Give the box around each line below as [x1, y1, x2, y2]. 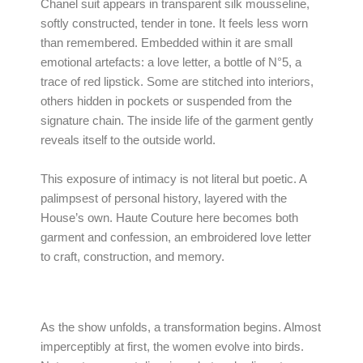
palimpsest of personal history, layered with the [41, 191, 287, 205]
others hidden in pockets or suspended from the [41, 95, 292, 109]
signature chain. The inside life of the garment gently [41, 114, 314, 128]
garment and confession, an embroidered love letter [41, 230, 311, 244]
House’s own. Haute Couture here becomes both [41, 211, 298, 224]
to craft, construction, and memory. [41, 250, 224, 263]
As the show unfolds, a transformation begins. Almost [41, 321, 321, 335]
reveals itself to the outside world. [41, 134, 216, 147]
